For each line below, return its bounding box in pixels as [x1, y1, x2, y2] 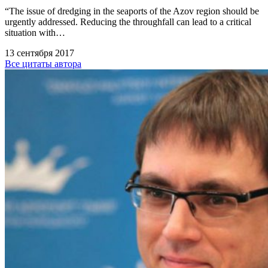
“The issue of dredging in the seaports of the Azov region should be [5, 6, 259, 17]
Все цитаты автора [5, 59, 81, 69]
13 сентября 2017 [5, 48, 74, 59]
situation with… [5, 28, 65, 38]
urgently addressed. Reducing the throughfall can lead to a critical [5, 17, 251, 28]
